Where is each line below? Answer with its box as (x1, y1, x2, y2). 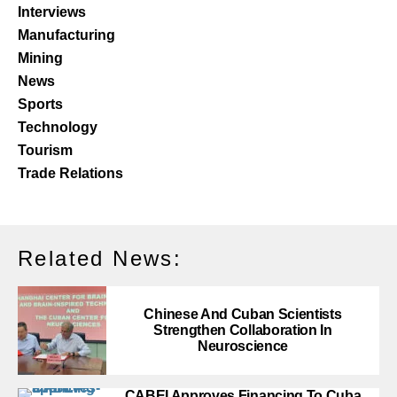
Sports (18, 96, 63, 112)
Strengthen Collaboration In (153, 322, 332, 338)
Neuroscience (197, 338, 289, 354)
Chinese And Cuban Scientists (144, 306, 342, 322)
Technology (18, 119, 97, 135)
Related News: (18, 245, 183, 270)
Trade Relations (18, 165, 123, 181)
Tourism (18, 142, 73, 158)
